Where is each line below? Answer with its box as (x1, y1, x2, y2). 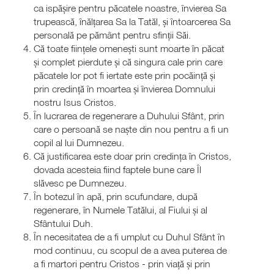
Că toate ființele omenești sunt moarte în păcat (34, 42, 224, 54)
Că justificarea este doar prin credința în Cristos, (34, 149, 231, 162)
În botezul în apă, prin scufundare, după (34, 190, 198, 202)
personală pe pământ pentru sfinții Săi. (34, 28, 191, 41)
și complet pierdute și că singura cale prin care (34, 55, 223, 68)
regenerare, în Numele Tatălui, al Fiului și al (34, 203, 207, 216)
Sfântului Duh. (34, 217, 93, 229)
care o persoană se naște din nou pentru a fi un (34, 122, 229, 135)
